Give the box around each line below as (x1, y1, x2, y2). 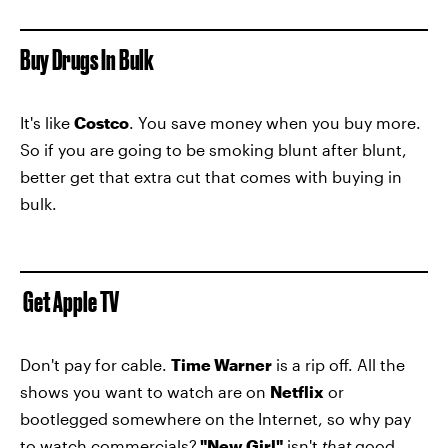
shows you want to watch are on (20, 382, 270, 401)
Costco (74, 113, 129, 132)
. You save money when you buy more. (129, 113, 421, 132)
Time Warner (171, 355, 272, 374)
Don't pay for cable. (20, 355, 171, 374)
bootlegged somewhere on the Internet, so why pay (20, 409, 411, 428)
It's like (20, 113, 74, 132)
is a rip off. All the (272, 355, 405, 374)
